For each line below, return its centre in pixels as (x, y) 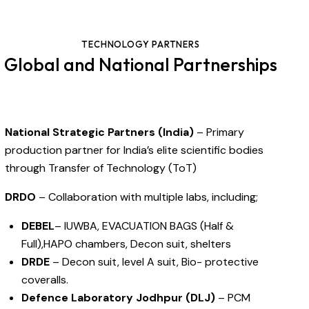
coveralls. (45, 280)
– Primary (219, 132)
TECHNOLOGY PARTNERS (141, 44)
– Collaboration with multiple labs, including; (147, 197)
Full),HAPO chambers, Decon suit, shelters (127, 244)
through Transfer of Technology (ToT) (101, 168)
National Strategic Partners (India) (100, 132)
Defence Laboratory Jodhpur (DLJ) (119, 298)
